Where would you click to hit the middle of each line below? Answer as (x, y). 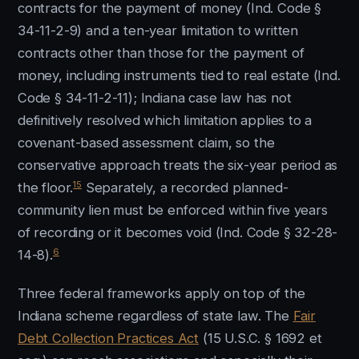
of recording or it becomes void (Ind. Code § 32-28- (178, 232)
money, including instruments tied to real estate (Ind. (179, 75)
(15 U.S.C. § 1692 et (260, 338)
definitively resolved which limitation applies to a (165, 120)
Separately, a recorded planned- (185, 188)
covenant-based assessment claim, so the (146, 143)
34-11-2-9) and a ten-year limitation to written (158, 30)
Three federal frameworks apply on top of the (161, 293)
